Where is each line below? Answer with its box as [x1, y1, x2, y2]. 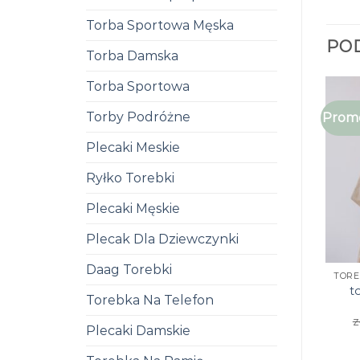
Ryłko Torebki [86, 170, 174, 186]
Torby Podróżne [86, 109, 190, 125]
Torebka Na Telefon [86, 292, 214, 308]
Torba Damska [86, 48, 178, 63]
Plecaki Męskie [86, 201, 180, 216]
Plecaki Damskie [86, 323, 190, 338]
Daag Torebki [86, 262, 172, 277]
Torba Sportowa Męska [86, 18, 234, 33]
